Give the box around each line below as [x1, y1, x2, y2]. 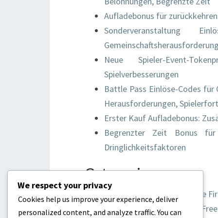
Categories [85, 164, 155, 182]
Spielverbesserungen [104, 69, 179, 80]
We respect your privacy [18, 180, 112, 191]
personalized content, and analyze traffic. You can [18, 207, 182, 217]
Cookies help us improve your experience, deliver [18, 194, 178, 204]
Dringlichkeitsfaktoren [104, 142, 186, 153]
